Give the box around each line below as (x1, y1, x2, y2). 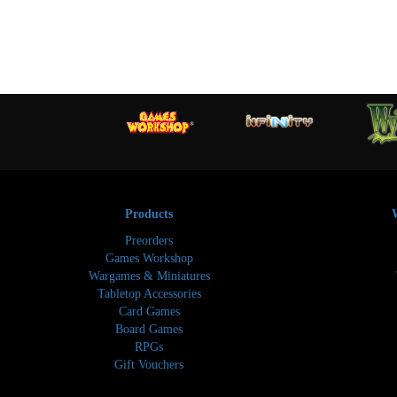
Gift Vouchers (114, 358, 183, 372)
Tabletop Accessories (97, 287, 201, 301)
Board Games (115, 323, 183, 337)
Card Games (118, 305, 180, 319)
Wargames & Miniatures (88, 269, 210, 284)
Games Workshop (105, 252, 193, 266)
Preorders (125, 234, 173, 248)
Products (125, 207, 173, 222)
